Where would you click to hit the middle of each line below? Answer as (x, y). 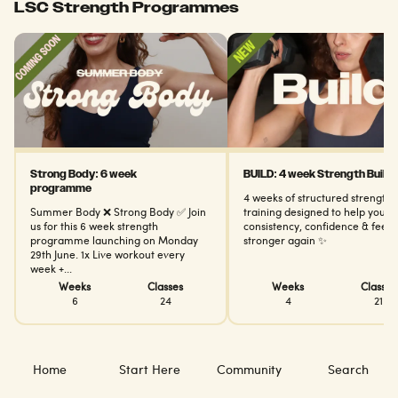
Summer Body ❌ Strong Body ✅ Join (118, 213)
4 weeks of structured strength (318, 199)
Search (348, 371)
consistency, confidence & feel (317, 227)
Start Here (149, 371)
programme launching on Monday (114, 242)
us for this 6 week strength (94, 227)
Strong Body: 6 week (84, 175)
